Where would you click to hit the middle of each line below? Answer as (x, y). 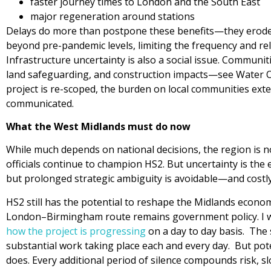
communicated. (40, 103)
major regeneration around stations (113, 16)
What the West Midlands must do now (98, 126)
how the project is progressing (76, 231)
